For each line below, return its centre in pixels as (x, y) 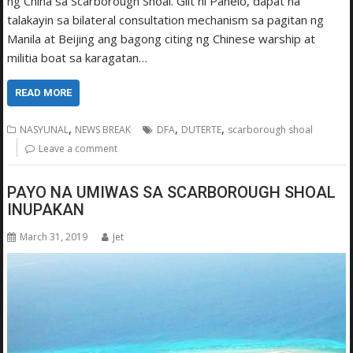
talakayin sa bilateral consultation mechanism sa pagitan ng (166, 20)
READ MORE (44, 93)
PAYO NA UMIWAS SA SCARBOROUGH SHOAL (172, 192)
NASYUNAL (45, 130)
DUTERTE (202, 130)
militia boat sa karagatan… (78, 58)
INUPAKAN (46, 209)
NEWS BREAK (103, 130)
